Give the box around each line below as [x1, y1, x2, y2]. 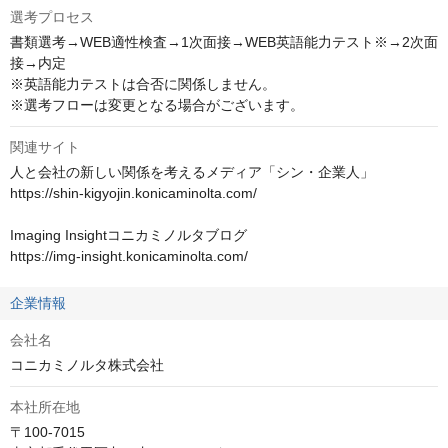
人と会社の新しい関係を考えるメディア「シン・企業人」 [10, 164, 374, 181]
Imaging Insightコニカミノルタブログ [10, 227, 247, 244]
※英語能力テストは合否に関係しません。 [10, 76, 276, 93]
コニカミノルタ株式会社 [10, 357, 164, 374]
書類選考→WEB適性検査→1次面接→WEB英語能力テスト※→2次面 [10, 34, 438, 51]
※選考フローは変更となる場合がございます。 [10, 97, 304, 114]
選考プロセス [10, 9, 94, 26]
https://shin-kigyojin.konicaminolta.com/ [10, 185, 257, 202]
